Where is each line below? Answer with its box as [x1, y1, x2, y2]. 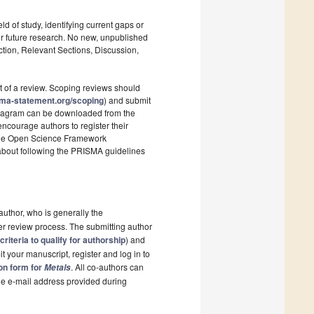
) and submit [104, 94, 151, 107]
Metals [44, 261, 71, 274]
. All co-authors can [71, 261, 144, 273]
